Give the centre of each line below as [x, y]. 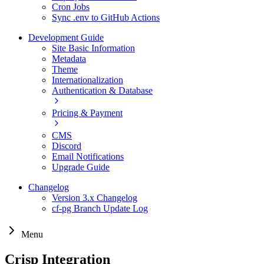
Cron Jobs [71, 7]
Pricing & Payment [87, 113]
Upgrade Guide [81, 167]
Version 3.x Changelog [95, 198]
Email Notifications [88, 157]
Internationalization [88, 80]
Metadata [69, 59]
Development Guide [66, 38]
